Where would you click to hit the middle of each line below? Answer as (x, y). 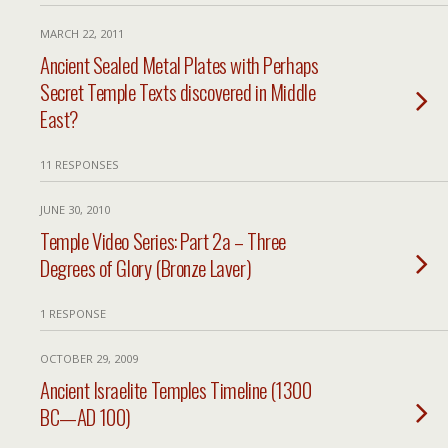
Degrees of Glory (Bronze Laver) (146, 267)
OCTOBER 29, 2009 (89, 358)
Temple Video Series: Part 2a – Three (163, 240)
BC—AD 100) (85, 416)
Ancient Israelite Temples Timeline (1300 (176, 389)
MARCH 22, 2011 (82, 33)
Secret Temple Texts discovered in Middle (178, 91)
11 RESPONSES (79, 164)
